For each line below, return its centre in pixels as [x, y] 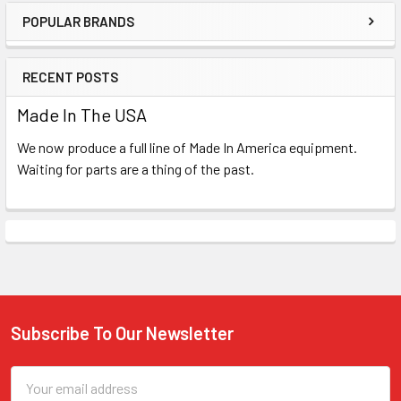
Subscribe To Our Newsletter [122, 333]
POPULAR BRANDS [78, 21]
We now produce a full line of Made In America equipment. [187, 147]
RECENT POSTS [70, 77]
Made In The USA [82, 114]
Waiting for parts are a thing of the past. [136, 168]
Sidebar [66, 39]
